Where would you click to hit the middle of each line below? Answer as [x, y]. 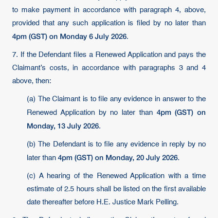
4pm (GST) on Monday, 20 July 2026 [118, 157]
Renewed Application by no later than [92, 113]
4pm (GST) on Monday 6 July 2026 [69, 36]
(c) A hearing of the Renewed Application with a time [116, 176]
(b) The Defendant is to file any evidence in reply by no [116, 144]
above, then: [32, 81]
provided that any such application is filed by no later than [109, 23]
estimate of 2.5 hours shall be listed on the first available [116, 189]
